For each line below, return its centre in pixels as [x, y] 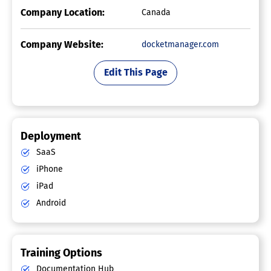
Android [50, 203]
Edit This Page [135, 73]
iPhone [48, 169]
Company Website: [62, 44]
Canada [156, 12]
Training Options [61, 253]
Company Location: [63, 12]
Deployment [51, 136]
